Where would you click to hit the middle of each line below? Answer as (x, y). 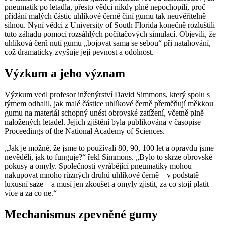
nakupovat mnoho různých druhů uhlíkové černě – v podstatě (102, 175)
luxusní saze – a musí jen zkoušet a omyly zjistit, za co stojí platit (107, 184)
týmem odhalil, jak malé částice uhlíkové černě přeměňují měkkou (109, 104)
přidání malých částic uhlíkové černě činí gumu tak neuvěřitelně (105, 16)
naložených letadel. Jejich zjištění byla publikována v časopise (103, 122)
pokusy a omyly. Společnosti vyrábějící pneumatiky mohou (98, 166)
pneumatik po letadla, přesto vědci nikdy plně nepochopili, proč (105, 7)
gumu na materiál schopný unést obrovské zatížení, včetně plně (104, 113)
